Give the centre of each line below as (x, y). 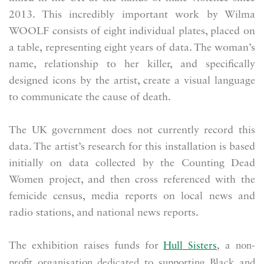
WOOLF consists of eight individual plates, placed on (132, 32)
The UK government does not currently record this (132, 131)
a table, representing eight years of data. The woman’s (132, 48)
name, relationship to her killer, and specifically (132, 65)
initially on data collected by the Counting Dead (132, 164)
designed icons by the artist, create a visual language (132, 81)
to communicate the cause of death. (91, 98)
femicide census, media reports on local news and (132, 197)
